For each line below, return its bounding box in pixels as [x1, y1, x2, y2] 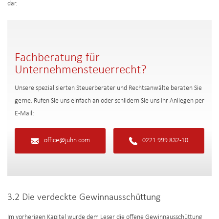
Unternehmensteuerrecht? [15, 64, 147, 77]
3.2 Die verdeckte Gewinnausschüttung [7, 193, 160, 203]
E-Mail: [15, 110, 34, 118]
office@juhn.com [44, 137, 90, 145]
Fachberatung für [15, 52, 100, 65]
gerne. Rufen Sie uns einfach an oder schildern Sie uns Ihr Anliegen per [15, 97, 204, 105]
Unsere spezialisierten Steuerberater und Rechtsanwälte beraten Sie [15, 85, 202, 92]
